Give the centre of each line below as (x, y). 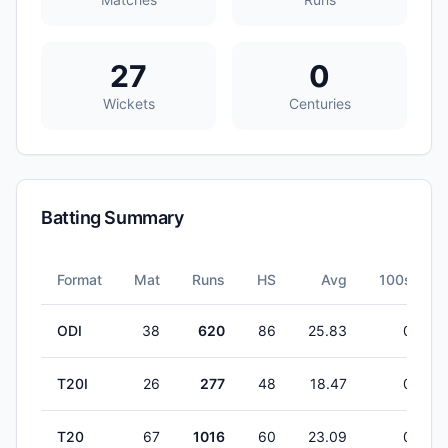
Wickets (128, 103)
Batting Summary (112, 217)
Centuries (319, 103)
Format (79, 279)
